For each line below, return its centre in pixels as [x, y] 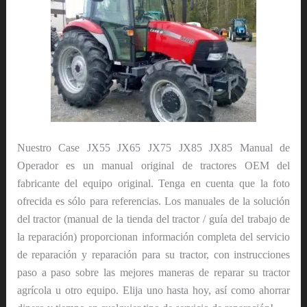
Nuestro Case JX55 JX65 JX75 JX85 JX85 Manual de [153, 148]
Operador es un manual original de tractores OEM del [153, 166]
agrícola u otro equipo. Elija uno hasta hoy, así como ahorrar [153, 291]
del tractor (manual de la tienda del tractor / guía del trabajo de [153, 219]
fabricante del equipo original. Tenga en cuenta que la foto [153, 184]
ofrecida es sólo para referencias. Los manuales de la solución [153, 201]
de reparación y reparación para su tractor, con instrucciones [153, 255]
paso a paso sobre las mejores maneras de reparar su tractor [153, 273]
